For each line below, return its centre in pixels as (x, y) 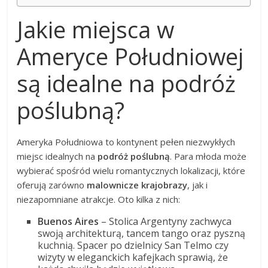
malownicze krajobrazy (137, 185)
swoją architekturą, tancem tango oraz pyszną (142, 233)
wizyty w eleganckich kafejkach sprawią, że (133, 257)
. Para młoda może (208, 156)
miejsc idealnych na (57, 156)
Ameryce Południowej (130, 56)
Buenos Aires (68, 221)
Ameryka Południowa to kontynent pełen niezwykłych (126, 141)
